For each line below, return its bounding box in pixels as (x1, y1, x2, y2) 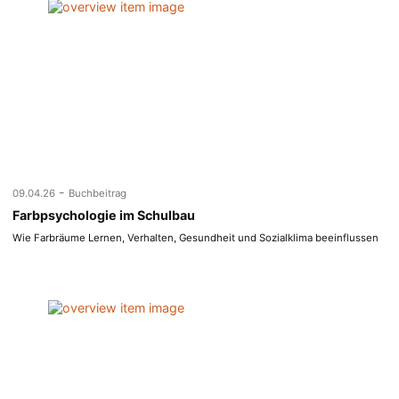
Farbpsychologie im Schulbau (12, 207, 196, 223)
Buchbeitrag (69, 186, 127, 199)
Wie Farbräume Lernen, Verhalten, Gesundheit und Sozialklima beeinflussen (12, 231, 379, 244)
